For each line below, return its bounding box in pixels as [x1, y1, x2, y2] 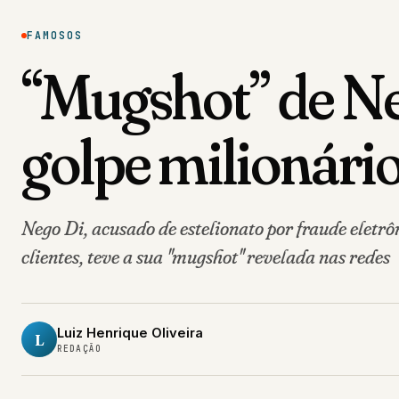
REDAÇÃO [57, 343, 102, 355]
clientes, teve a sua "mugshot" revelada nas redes [21, 243, 390, 270]
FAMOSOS [27, 28, 84, 43]
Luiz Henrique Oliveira [57, 325, 203, 342]
